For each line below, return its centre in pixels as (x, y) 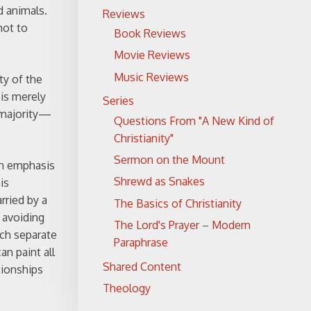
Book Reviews (150, 34)
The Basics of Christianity (178, 203)
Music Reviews (151, 77)
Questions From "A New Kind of (194, 120)
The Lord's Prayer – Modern (182, 225)
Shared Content (142, 266)
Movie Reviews (152, 55)
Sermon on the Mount (169, 159)
